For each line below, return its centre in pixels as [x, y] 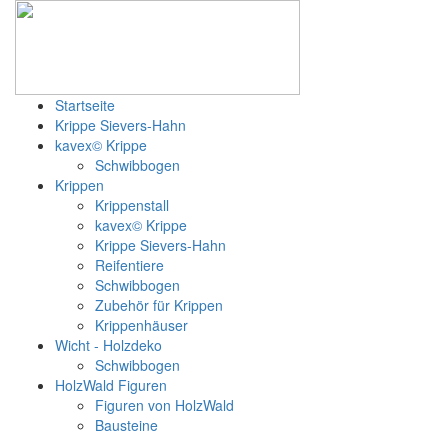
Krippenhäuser [141, 325]
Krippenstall [132, 205]
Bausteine [126, 425]
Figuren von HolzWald [164, 405]
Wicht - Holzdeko [108, 345]
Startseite [85, 105]
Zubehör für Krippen [159, 305]
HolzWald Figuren [111, 385]
